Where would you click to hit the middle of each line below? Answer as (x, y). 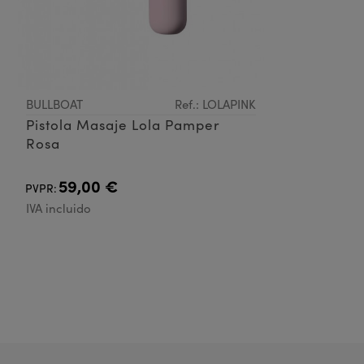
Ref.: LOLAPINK (215, 104)
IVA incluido (58, 208)
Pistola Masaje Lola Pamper (123, 125)
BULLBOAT (54, 104)
